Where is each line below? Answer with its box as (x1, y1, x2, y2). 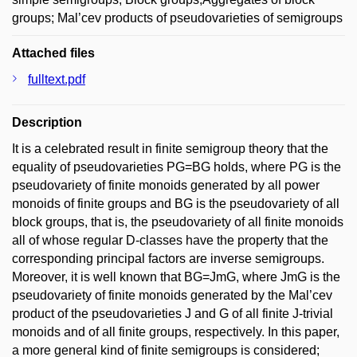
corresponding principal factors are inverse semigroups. (12, 252, 324, 265)
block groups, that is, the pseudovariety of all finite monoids (12, 215, 343, 229)
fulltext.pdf (28, 73, 85, 86)
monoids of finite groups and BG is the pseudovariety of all (12, 197, 339, 210)
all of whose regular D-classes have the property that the (12, 233, 328, 247)
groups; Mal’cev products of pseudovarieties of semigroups (12, 11, 343, 25)
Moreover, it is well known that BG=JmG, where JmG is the (12, 270, 340, 284)
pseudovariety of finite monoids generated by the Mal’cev (12, 288, 332, 302)
